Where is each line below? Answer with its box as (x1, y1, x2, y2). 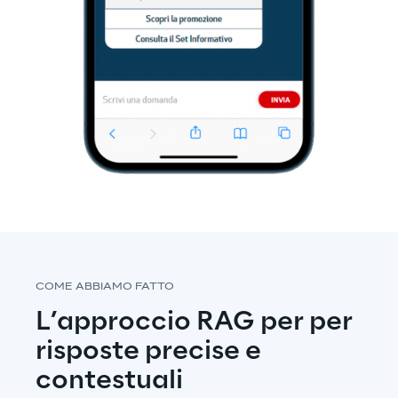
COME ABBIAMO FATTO (36, 283, 174, 292)
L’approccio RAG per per (36, 308, 358, 337)
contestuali (36, 367, 183, 395)
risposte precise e (36, 338, 267, 366)
